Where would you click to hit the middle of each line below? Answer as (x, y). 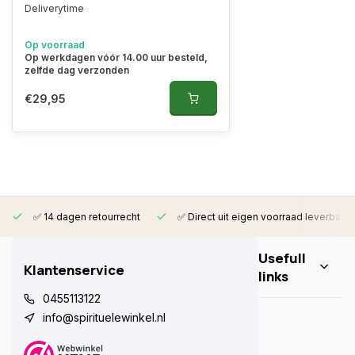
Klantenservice (74, 270)
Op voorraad (55, 45)
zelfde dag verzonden (77, 70)
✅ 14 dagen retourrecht (86, 217)
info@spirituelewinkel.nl (104, 317)
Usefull (282, 258)
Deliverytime (54, 8)
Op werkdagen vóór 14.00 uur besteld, (116, 57)
